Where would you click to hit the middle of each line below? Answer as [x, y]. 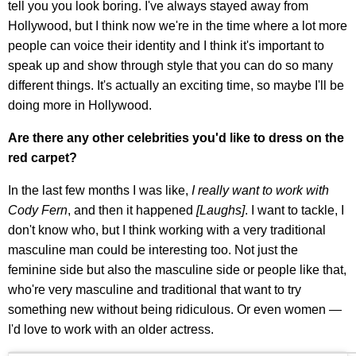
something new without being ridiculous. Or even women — [175, 309]
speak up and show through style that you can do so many [170, 65]
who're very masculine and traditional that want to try [155, 289]
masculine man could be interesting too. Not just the [153, 250]
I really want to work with [260, 190]
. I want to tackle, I [294, 210]
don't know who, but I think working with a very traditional [167, 230]
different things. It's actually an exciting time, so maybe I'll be [176, 85]
